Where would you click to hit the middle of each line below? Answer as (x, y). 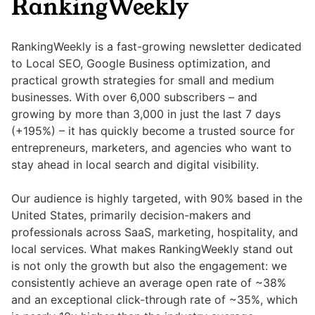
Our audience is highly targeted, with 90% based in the (157, 199)
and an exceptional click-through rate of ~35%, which (154, 300)
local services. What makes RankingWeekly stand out (152, 249)
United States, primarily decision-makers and (131, 216)
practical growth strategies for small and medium (143, 81)
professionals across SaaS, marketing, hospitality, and (155, 232)
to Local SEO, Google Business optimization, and (141, 64)
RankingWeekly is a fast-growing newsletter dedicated (156, 47)
